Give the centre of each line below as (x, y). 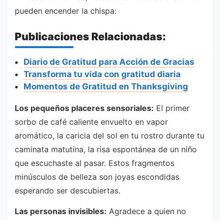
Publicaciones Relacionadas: (90, 36)
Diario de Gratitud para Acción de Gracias (109, 62)
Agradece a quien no (146, 211)
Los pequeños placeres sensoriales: (84, 108)
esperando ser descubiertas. (68, 191)
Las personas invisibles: (61, 211)
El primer (172, 108)
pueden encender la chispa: (66, 11)
